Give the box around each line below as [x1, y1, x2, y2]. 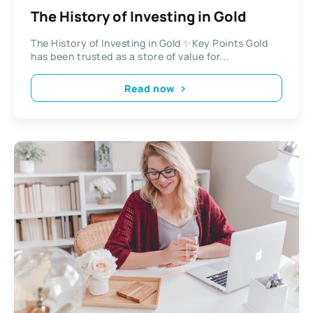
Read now [124, 81, 175, 95]
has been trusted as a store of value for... [31, 50, 230, 64]
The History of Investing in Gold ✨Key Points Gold [31, 36, 268, 50]
